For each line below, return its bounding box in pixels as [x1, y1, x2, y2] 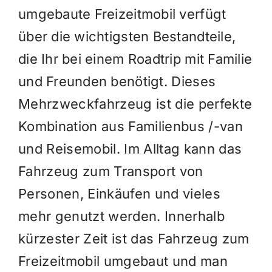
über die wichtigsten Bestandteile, [18, 29, 236, 45]
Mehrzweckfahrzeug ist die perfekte [18, 96, 253, 112]
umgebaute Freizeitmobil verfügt [18, 6, 226, 22]
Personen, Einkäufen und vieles [18, 186, 220, 202]
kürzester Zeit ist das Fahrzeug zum [18, 231, 250, 247]
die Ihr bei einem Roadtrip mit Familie [18, 51, 253, 67]
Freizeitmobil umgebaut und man [18, 253, 228, 270]
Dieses [171, 73, 216, 90]
